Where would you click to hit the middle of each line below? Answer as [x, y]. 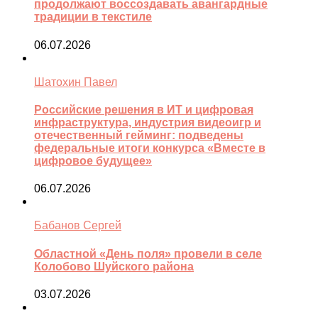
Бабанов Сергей [78, 226]
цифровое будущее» [93, 160]
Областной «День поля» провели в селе [148, 253]
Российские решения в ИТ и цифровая [144, 109]
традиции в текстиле [93, 17]
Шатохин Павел [76, 82]
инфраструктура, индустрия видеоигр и [148, 122]
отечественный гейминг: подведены [139, 135]
